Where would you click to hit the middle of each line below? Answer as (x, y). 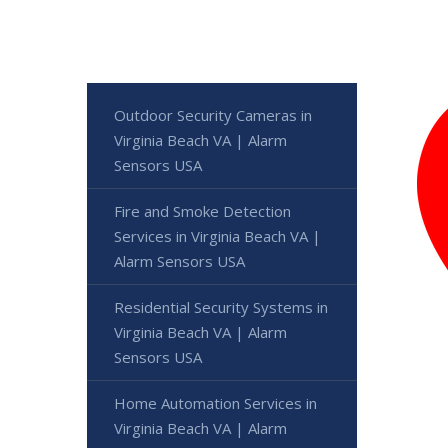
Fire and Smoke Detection (202, 211)
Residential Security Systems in (221, 307)
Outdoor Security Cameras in (213, 115)
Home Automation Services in (215, 403)
